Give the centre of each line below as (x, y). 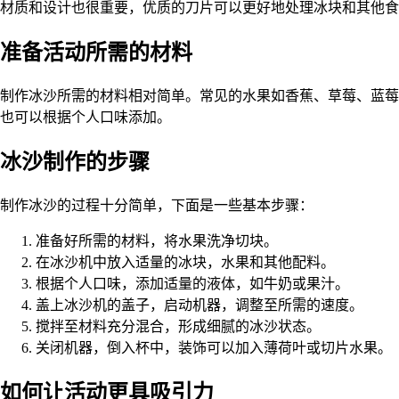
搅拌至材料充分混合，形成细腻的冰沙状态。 (178, 326)
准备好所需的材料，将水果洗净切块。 (157, 240)
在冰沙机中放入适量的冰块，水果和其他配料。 (185, 262)
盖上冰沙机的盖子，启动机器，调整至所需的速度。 (199, 305)
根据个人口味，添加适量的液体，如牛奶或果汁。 (192, 283)
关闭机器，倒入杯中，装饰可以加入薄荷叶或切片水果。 (214, 347)
